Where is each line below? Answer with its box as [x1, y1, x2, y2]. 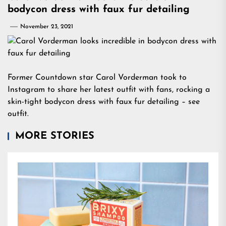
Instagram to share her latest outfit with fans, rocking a [8, 86, 210, 94]
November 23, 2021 [20, 24, 73, 30]
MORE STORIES [15, 131, 94, 141]
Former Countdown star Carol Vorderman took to [8, 74, 187, 82]
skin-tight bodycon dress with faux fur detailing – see [8, 98, 200, 106]
